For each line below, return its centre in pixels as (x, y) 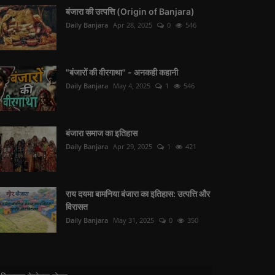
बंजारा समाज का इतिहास (102, 133)
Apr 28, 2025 (133, 25)
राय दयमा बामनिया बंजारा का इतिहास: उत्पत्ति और (138, 194)
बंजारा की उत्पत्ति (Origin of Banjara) (130, 11)
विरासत (77, 207)
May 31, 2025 (134, 220)
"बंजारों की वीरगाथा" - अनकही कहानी (122, 72)
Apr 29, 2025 (133, 146)
